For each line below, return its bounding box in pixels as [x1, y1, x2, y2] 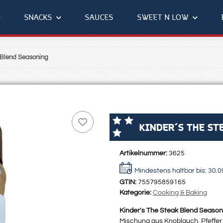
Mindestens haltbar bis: [134, 167, 208, 175]
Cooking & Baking [153, 189, 207, 197]
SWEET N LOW [137, 12, 189, 22]
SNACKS [24, 12, 52, 22]
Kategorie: [119, 189, 153, 197]
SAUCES [85, 12, 113, 22]
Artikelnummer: [119, 150, 169, 157]
